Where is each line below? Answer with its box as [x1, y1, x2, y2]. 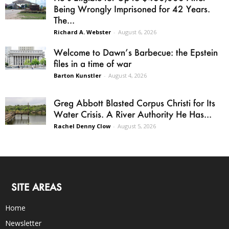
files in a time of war [54, 58, 131, 70]
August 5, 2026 [118, 122, 156, 130]
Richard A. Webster [54, 28, 111, 36]
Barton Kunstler [54, 72, 101, 80]
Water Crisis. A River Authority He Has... [54, 108, 212, 120]
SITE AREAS [11, 181, 62, 194]
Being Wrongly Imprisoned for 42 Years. [54, 3, 210, 15]
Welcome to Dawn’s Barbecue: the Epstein [54, 47, 218, 58]
